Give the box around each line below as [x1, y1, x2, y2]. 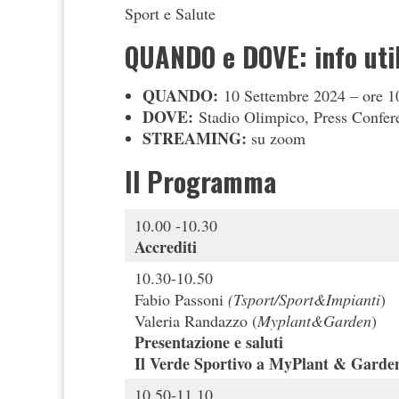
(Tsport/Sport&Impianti [228, 289, 380, 311]
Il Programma [125, 161, 276, 202]
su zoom [251, 127, 305, 150]
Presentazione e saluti [134, 330, 283, 354]
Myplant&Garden [257, 310, 371, 332]
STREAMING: [142, 126, 251, 151]
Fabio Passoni [134, 289, 228, 311]
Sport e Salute [125, 3, 216, 25]
